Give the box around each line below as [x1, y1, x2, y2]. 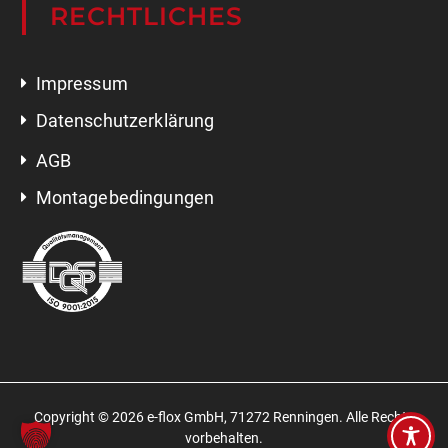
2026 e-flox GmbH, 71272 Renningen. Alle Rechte [112, 383, 414, 400]
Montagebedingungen [35, 160, 215, 182]
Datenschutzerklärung [35, 83, 215, 105]
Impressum [35, 46, 128, 68]
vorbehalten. [185, 404, 263, 421]
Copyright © [34, 383, 112, 400]
